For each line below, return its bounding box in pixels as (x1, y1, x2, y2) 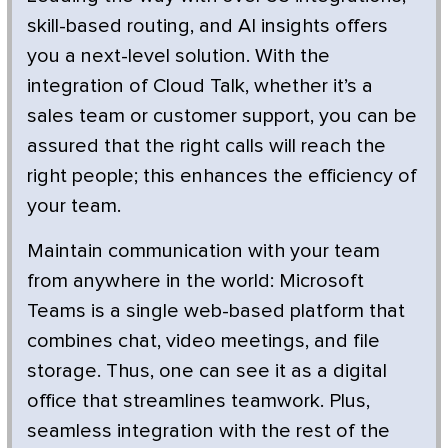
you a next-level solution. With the (27, 45, 330, 66)
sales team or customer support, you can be (27, 105, 417, 126)
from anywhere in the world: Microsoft (27, 270, 364, 291)
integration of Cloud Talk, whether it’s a (27, 75, 373, 96)
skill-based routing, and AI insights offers (27, 15, 388, 36)
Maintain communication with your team (27, 240, 380, 261)
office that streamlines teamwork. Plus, (27, 390, 370, 411)
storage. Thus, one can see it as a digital (27, 360, 387, 381)
